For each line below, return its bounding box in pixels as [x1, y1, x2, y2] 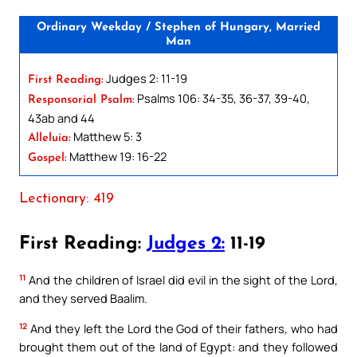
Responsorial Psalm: [28, 93, 135, 106]
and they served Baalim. [19, 290, 147, 307]
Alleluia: [28, 131, 71, 144]
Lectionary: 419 [19, 191, 114, 206]
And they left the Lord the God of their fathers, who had [27, 320, 338, 337]
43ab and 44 [28, 109, 95, 126]
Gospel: [28, 151, 67, 164]
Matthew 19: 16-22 [67, 147, 167, 164]
